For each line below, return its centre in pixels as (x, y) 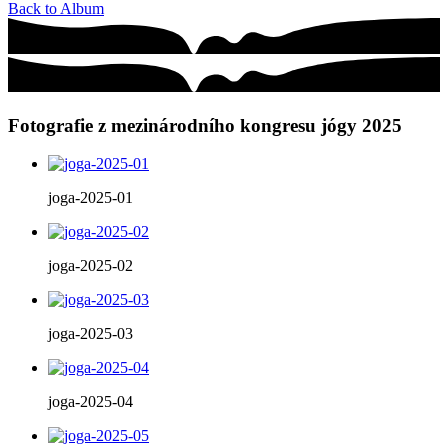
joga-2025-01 (90, 198)
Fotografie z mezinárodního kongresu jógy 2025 (205, 125)
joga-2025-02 (90, 266)
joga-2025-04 (90, 402)
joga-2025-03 (90, 334)
